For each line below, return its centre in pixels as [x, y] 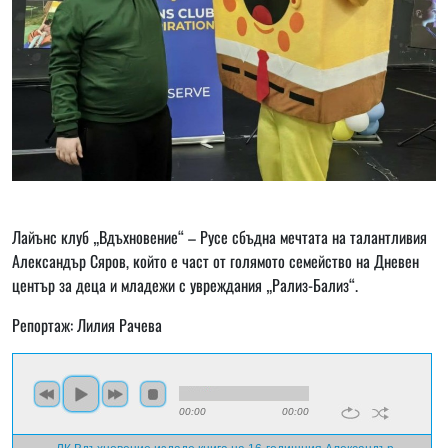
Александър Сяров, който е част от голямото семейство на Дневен [215, 261]
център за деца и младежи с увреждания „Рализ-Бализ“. [185, 285]
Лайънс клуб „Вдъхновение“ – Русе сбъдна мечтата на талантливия [219, 237]
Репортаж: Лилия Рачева [87, 325]
